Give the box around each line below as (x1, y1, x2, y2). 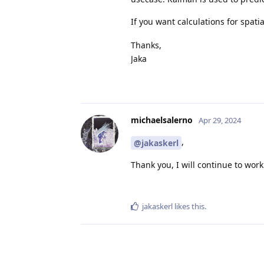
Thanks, (131, 39, 161, 51)
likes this (173, 201, 204, 212)
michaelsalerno (131, 114, 193, 126)
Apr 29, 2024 (199, 115, 241, 126)
